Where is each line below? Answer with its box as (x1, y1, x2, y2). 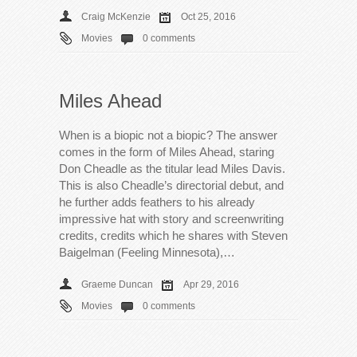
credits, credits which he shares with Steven (59, 228, 288, 242)
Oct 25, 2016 (181, 10, 236, 22)
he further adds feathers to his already (59, 194, 255, 209)
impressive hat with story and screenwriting (59, 211, 284, 226)
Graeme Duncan (81, 278, 153, 290)
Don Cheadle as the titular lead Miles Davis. (59, 161, 285, 175)
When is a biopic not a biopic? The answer (59, 127, 277, 142)
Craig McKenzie (81, 10, 151, 22)
